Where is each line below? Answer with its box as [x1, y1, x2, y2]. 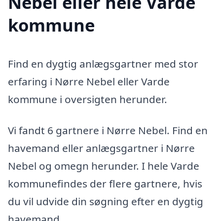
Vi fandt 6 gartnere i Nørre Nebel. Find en [8, 123, 208, 138]
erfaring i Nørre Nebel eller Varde [8, 74, 170, 88]
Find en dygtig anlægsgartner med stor [8, 56, 198, 71]
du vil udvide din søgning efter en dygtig [8, 194, 203, 209]
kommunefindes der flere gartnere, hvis [8, 177, 202, 191]
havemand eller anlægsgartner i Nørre [8, 141, 195, 155]
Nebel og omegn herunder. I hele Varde [8, 159, 199, 173]
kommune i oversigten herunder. [8, 92, 167, 106]
